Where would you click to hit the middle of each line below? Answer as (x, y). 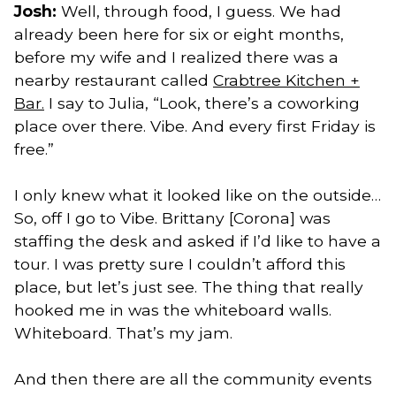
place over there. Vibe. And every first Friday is (195, 126)
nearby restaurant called (114, 80)
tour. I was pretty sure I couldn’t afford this (180, 263)
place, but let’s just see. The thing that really (189, 286)
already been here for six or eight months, (179, 34)
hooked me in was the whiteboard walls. (173, 309)
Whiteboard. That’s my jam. (123, 332)
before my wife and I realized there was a (176, 57)
